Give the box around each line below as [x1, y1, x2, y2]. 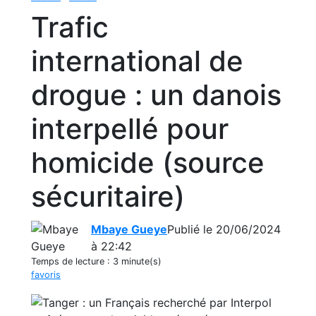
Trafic [31, 10, 109, 44]
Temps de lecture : [31, 256, 113, 267]
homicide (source [31, 145, 265, 180]
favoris [31, 269, 61, 280]
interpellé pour [31, 111, 229, 146]
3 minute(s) [113, 256, 162, 267]
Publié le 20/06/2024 [167, 222, 281, 236]
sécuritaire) [31, 179, 185, 214]
